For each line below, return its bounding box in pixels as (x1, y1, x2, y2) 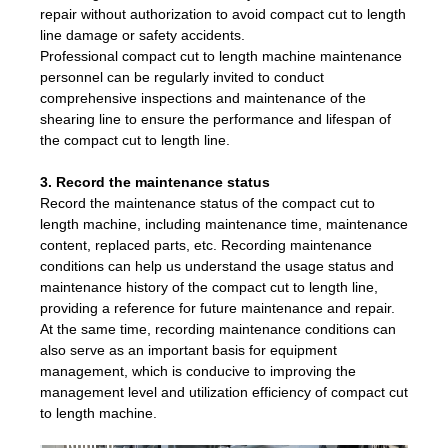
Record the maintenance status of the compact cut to (40, 194, 375, 211)
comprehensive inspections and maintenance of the (40, 89, 366, 106)
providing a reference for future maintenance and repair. (40, 299, 395, 316)
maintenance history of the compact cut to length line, (40, 278, 378, 295)
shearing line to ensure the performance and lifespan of (40, 110, 391, 127)
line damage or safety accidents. (40, 26, 245, 43)
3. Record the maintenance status (40, 173, 270, 190)
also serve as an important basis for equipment (40, 341, 337, 358)
